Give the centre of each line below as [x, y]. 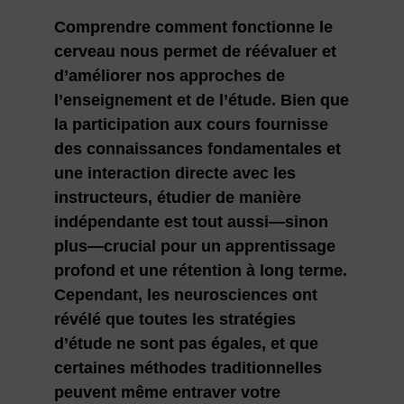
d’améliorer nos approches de [169, 75]
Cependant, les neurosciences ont [185, 294]
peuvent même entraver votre [167, 392]
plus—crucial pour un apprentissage [194, 246]
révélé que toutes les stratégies [174, 319]
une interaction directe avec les [174, 173]
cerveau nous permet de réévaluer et [195, 51]
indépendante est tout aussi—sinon [191, 221]
